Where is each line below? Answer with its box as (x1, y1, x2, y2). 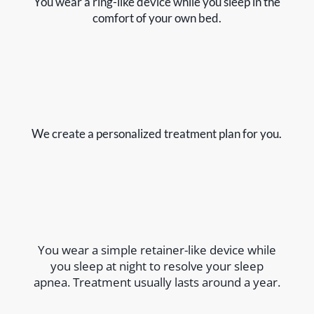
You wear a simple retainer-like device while (37, 241, 276, 258)
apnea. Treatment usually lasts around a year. (33, 273, 280, 290)
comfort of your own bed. (92, 10, 221, 25)
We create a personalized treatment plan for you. (32, 126, 282, 142)
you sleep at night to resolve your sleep (50, 257, 264, 274)
